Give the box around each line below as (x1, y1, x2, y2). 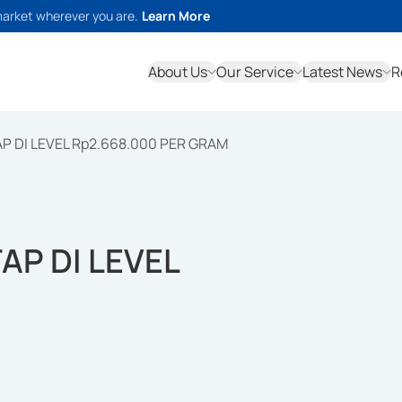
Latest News (302, 62, 382, 82)
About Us (148, 62, 207, 82)
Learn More (142, 7, 210, 24)
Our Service (216, 62, 293, 82)
